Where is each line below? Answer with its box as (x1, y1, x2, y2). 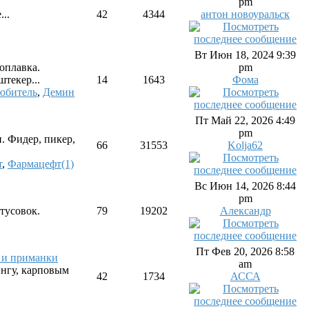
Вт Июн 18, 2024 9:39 (195, 49, 296, 61)
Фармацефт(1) (8, 158, 74, 170)
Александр (219, 205, 271, 217)
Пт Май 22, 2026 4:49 (195, 114, 295, 126)
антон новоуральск (201, 8, 290, 20)
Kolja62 (228, 139, 263, 151)
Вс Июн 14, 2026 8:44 (195, 180, 296, 192)
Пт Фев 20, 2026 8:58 (196, 246, 295, 257)
